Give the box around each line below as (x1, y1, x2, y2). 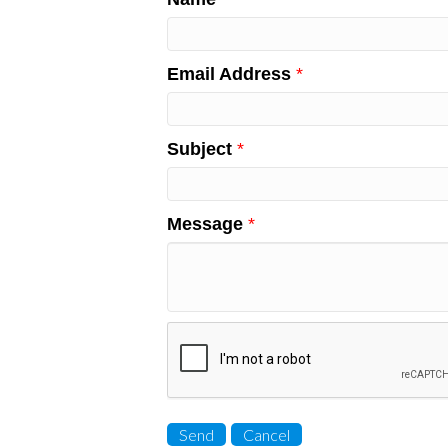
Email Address (167, 63, 291, 84)
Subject (167, 138, 232, 159)
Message (167, 213, 243, 234)
